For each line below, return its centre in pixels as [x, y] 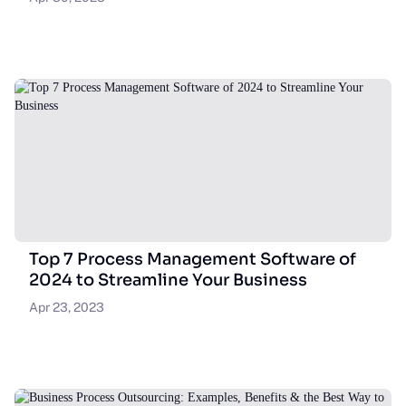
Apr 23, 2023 [67, 307]
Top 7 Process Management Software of [193, 259]
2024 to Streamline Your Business [168, 280]
